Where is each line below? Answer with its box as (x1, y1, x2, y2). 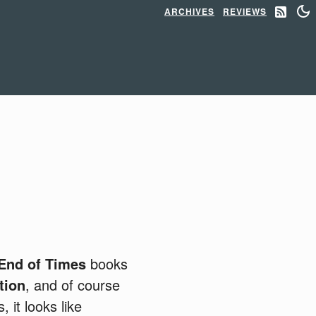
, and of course (25, 274, 120, 295)
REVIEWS (223, 5, 267, 18)
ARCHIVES (164, 5, 214, 18)
